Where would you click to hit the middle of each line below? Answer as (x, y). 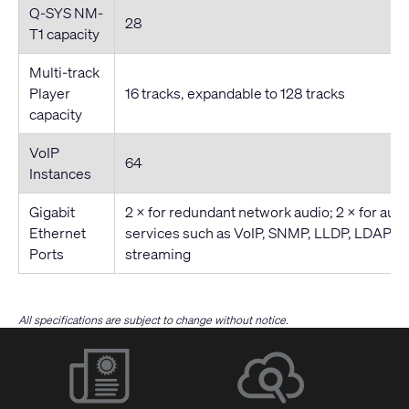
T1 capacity (64, 33)
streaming (157, 253)
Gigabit (52, 211)
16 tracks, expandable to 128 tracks (235, 93)
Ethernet (57, 232)
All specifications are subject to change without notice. (153, 320)
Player (49, 93)
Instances (60, 173)
